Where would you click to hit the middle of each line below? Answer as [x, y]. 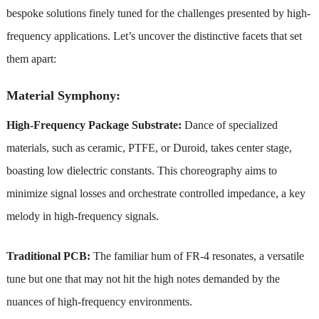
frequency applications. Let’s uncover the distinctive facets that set [154, 36]
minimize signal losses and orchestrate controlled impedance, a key [156, 193]
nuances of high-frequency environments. [99, 301]
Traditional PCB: [48, 256]
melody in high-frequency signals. [82, 216]
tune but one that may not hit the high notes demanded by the [143, 278]
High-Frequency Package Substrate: [95, 125]
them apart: [31, 58]
